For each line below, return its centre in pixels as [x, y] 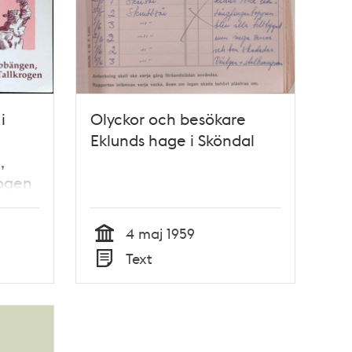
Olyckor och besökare [169, 118]
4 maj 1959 [161, 233]
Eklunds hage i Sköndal [173, 139]
